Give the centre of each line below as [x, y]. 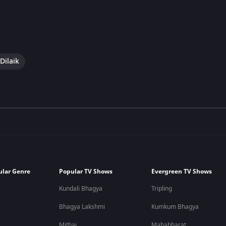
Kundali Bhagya [81, 189]
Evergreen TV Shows [182, 172]
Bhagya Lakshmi [82, 207]
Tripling [162, 189]
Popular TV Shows [86, 172]
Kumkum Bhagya [175, 207]
